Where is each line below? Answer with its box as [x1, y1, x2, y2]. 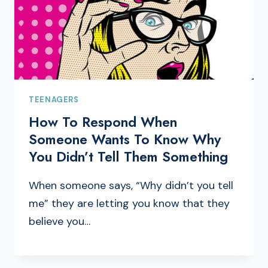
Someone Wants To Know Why [29, 129, 221, 150]
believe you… [29, 214, 90, 229]
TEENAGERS [29, 95, 79, 105]
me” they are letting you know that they [29, 196, 230, 211]
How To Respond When [29, 112, 177, 133]
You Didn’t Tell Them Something [29, 147, 228, 167]
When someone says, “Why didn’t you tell [29, 178, 233, 193]
